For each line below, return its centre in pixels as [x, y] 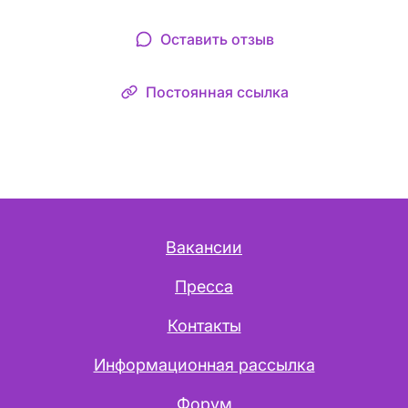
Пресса [204, 287]
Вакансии [204, 248]
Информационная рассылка [204, 365]
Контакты [204, 326]
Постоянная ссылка [217, 92]
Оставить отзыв [217, 39]
